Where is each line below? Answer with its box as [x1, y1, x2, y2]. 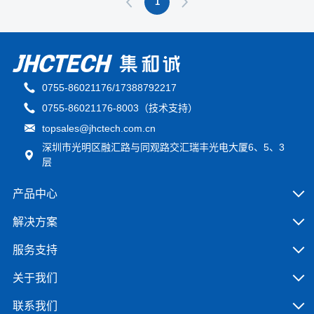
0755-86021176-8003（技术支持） [42, 102, 198, 114]
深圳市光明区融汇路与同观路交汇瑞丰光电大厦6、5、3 [42, 142, 285, 153]
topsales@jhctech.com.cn [42, 122, 156, 134]
